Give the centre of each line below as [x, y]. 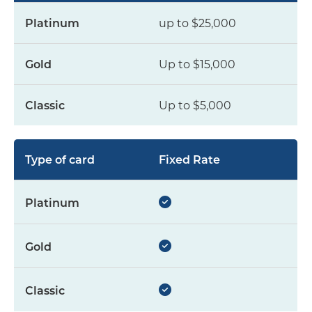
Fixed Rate [188, 159]
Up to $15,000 [195, 64]
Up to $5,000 [193, 105]
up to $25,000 [196, 23]
